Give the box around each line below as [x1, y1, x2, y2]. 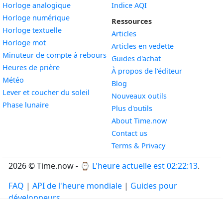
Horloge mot [2, 38, 46, 47]
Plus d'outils [111, 104, 152, 113]
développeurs [8, 192, 60, 203]
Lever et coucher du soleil [2, 88, 90, 97]
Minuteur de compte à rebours [2, 50, 107, 60]
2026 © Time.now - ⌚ [8, 160, 92, 171]
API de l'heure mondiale [32, 180, 122, 191]
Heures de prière [2, 63, 60, 72]
